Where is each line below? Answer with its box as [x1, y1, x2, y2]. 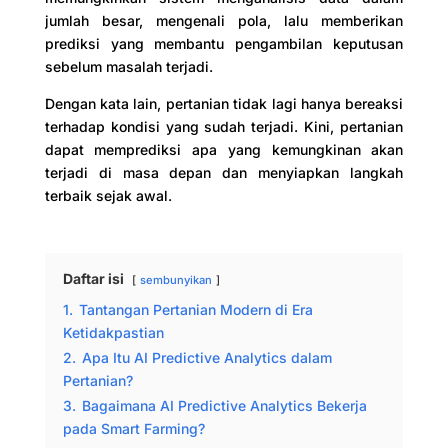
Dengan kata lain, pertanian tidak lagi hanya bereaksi [44, 94, 404, 112]
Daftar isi [62, 269, 124, 287]
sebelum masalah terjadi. [44, 57, 213, 75]
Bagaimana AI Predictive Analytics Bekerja [81, 396, 367, 414]
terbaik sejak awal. [44, 186, 172, 204]
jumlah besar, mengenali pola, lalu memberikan [44, 11, 404, 29]
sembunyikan [139, 272, 212, 287]
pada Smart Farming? [62, 419, 205, 437]
